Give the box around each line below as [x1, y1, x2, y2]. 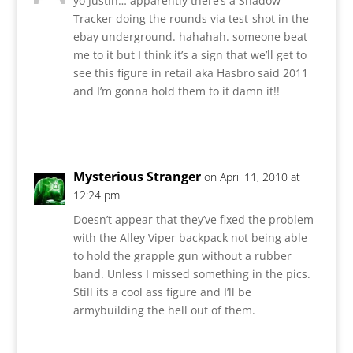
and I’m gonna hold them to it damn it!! [72, 83, 280, 98]
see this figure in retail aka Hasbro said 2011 [72, 65, 308, 80]
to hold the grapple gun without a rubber [72, 247, 292, 263]
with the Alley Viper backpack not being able [72, 229, 307, 245]
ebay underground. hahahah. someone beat [72, 28, 307, 44]
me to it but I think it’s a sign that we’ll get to [72, 46, 307, 62]
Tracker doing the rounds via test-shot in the [72, 10, 309, 26]
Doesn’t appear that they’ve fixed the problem [72, 211, 314, 227]
